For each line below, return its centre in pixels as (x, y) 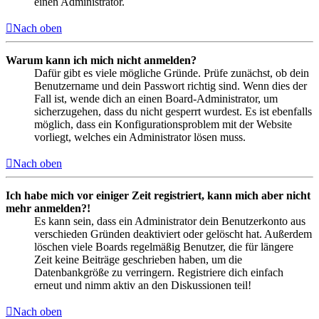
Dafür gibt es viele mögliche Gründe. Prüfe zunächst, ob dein (172, 73)
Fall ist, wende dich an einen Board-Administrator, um (156, 99)
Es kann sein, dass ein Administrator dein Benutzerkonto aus (170, 221)
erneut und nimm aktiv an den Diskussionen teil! (143, 286)
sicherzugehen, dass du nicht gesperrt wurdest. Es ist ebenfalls (173, 112)
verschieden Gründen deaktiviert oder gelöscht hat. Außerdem (173, 234)
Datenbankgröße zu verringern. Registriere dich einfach (159, 273)
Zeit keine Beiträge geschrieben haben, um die (138, 260)
